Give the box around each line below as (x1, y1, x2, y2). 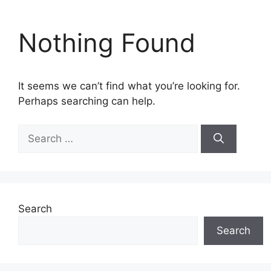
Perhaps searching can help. (18, 95, 155, 107)
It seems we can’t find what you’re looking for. (18, 80, 240, 92)
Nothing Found (18, 27, 195, 58)
